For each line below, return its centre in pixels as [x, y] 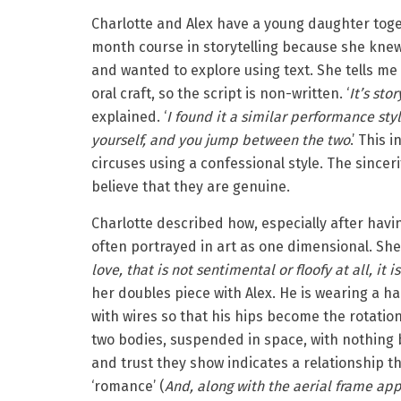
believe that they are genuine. [191, 187]
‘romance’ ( [128, 387]
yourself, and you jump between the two [221, 141]
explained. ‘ [129, 117]
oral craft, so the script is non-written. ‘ [220, 94]
